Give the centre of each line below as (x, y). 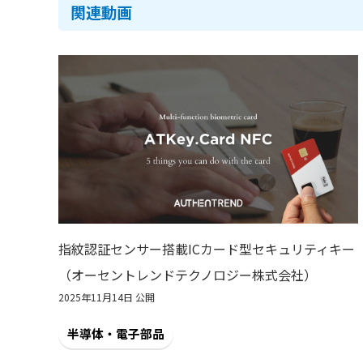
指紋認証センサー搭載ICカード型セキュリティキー (207, 249)
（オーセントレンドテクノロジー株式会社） (188, 275)
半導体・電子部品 (116, 333)
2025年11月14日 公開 (107, 297)
